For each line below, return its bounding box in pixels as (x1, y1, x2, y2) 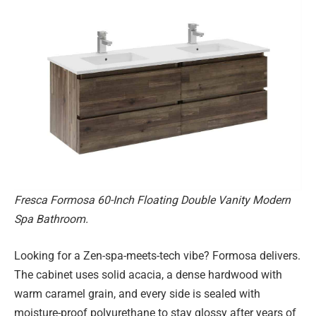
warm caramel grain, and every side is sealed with (14, 286, 260, 300)
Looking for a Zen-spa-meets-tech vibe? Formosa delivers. (14, 248, 300, 262)
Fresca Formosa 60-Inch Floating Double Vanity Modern (14, 193, 291, 207)
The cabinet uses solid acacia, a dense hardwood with (14, 267, 282, 281)
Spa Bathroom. (14, 212, 88, 226)
